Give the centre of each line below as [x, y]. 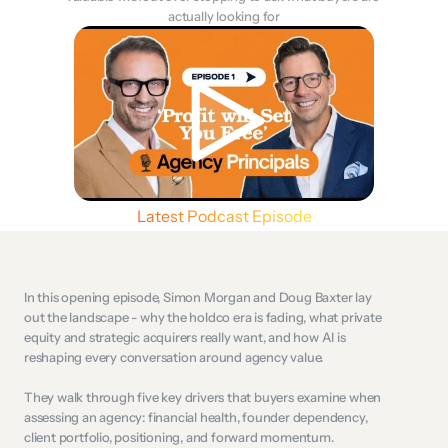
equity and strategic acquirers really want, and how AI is [185, 337]
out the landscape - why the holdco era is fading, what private [203, 317]
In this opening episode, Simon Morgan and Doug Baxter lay [198, 297]
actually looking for [223, 16]
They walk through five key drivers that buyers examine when [203, 397]
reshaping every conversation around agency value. [175, 357]
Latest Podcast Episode [224, 216]
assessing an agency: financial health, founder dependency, [196, 417]
